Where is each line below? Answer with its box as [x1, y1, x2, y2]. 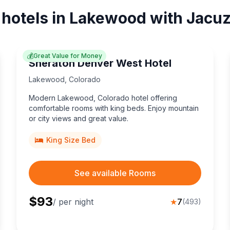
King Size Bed [46, 136, 95, 145]
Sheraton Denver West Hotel [29, 57, 171, 70]
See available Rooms [74, 168, 156, 179]
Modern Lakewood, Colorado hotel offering [29, 93, 177, 103]
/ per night [53, 197, 93, 207]
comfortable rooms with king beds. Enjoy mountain [29, 104, 199, 113]
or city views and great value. [29, 114, 128, 123]
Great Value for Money [33, 52, 102, 60]
